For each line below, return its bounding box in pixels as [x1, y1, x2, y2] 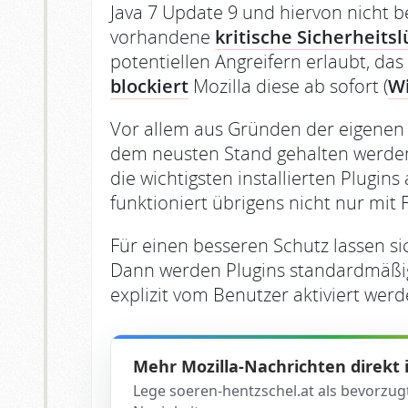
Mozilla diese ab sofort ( [189, 74, 388, 98]
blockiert [110, 74, 189, 98]
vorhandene [110, 25, 215, 49]
